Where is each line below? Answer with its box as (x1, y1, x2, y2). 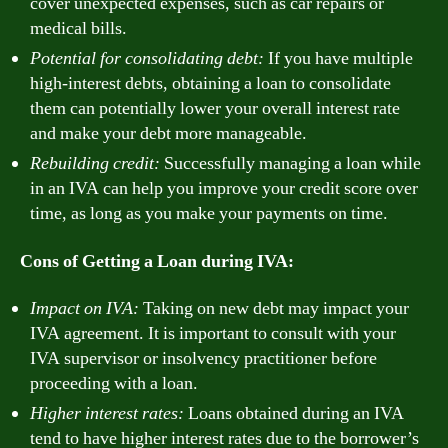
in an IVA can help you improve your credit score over (30, 177, 418, 200)
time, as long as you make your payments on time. (30, 202, 388, 225)
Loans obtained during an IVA (184, 402, 404, 425)
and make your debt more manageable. (30, 122, 307, 145)
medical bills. (30, 17, 127, 40)
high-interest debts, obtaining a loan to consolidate (30, 72, 391, 95)
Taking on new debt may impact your (139, 297, 409, 320)
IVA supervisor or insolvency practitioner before (30, 347, 377, 370)
